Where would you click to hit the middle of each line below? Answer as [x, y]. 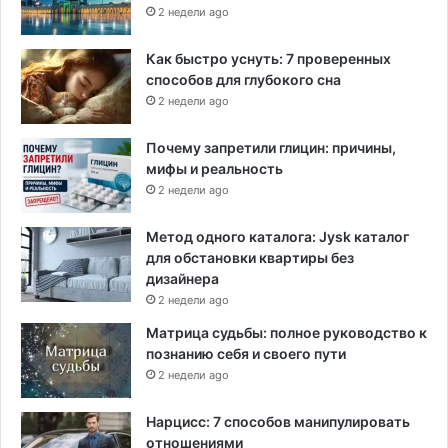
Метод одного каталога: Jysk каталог [277, 236]
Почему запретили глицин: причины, [271, 147]
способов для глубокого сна [243, 79]
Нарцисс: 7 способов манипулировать [278, 421]
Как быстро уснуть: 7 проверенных [268, 58]
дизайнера [182, 278]
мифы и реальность [214, 168]
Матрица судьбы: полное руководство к [286, 332]
